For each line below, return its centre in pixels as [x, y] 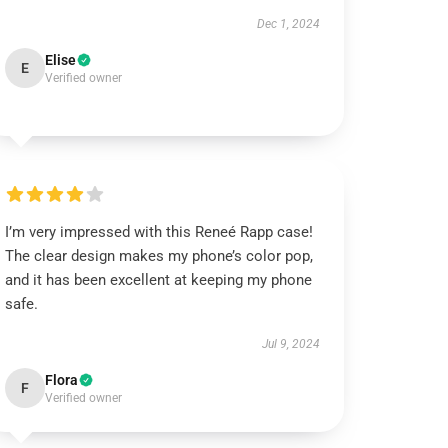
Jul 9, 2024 [290, 344]
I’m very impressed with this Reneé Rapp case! [159, 232]
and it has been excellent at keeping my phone [159, 280]
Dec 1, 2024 [288, 24]
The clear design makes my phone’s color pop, [159, 256]
